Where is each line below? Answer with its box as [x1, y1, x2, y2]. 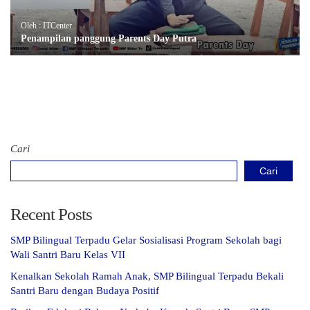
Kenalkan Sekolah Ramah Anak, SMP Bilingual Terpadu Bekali [10, 271, 284, 282]
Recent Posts [10, 205, 92, 224]
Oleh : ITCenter [21, 21, 72, 31]
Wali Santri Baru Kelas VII [10, 249, 125, 261]
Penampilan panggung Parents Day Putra [21, 33, 197, 44]
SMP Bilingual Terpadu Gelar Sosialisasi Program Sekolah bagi [10, 235, 282, 246]
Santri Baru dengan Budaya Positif [10, 285, 159, 297]
